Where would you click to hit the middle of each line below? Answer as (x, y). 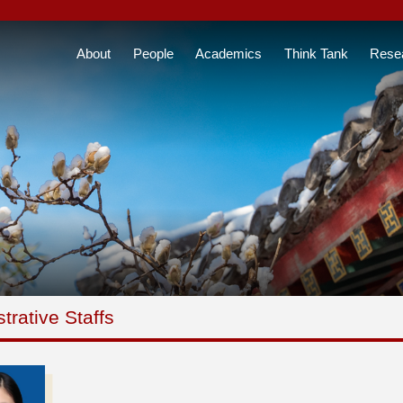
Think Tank (316, 53)
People (153, 53)
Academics (228, 53)
